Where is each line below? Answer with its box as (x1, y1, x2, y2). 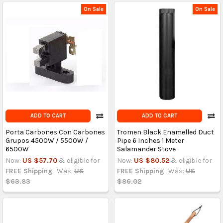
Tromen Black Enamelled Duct (116, 128, 214, 137)
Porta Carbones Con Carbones (5, 128, 105, 137)
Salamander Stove (116, 145, 176, 154)
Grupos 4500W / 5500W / (5, 136, 88, 145)
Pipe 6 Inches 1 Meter (116, 136, 184, 145)
